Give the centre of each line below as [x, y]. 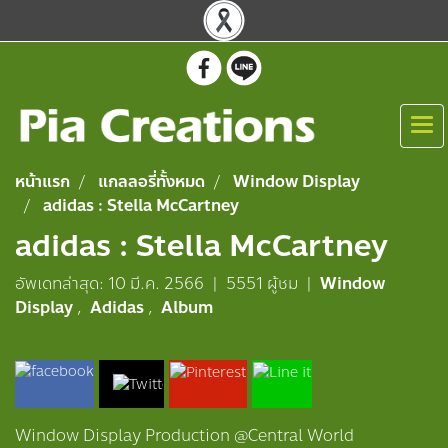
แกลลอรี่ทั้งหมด [151, 181]
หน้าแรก [42, 181]
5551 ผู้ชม [262, 283]
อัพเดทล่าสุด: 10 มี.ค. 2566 [109, 283]
